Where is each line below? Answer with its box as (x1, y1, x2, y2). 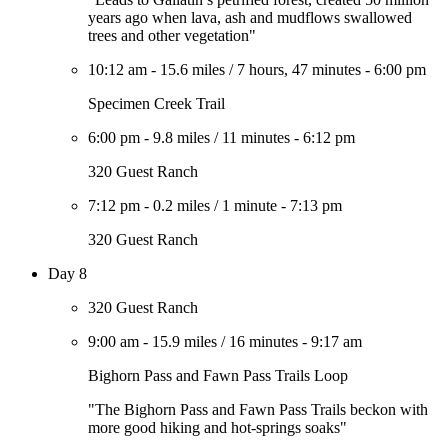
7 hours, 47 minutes (237, 61, 361, 78)
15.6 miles (160, 61, 225, 78)
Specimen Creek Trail (88, 95, 225, 112)
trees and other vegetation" (88, 27, 256, 44)
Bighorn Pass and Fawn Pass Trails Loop (88, 367, 348, 384)
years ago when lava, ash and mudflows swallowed (88, 9, 412, 26)
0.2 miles (153, 197, 210, 214)
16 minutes (229, 333, 298, 350)
